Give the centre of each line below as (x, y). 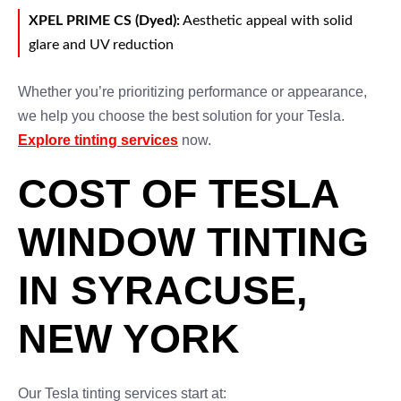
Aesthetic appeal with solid (266, 21)
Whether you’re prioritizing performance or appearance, (192, 92)
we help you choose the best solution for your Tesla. (181, 116)
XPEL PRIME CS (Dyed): (104, 21)
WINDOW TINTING (193, 242)
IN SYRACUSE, (163, 290)
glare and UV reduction (101, 45)
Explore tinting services (98, 140)
